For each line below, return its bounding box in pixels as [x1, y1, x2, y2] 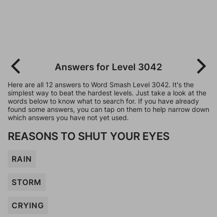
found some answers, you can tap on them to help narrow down [8, 105, 209, 113]
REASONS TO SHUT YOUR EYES [8, 129, 170, 142]
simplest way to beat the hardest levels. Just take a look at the [8, 89, 206, 97]
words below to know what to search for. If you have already [8, 97, 199, 105]
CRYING [12, 201, 44, 210]
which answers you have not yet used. [8, 113, 129, 122]
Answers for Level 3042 [55, 61, 162, 73]
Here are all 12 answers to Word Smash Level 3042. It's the [8, 80, 194, 89]
